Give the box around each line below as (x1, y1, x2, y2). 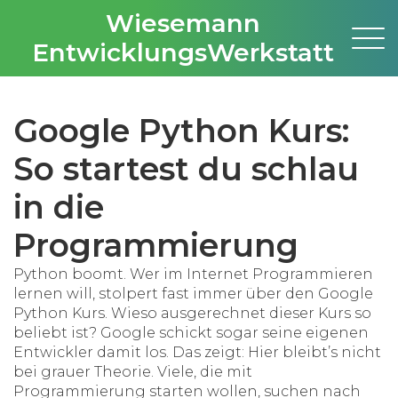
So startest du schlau (13, 149, 359, 188)
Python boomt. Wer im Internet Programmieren (13, 266, 373, 283)
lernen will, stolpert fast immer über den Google (13, 285, 373, 302)
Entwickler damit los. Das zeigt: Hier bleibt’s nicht (13, 344, 381, 361)
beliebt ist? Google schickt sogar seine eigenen (13, 324, 369, 341)
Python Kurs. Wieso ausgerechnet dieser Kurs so (13, 305, 371, 322)
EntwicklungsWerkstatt (31, 37, 334, 68)
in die (13, 187, 104, 227)
